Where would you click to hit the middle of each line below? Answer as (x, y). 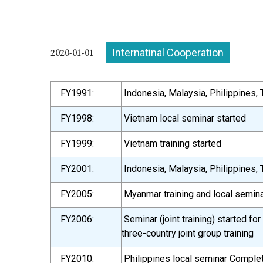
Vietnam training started (171, 144)
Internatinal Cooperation (168, 53)
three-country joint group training (188, 233)
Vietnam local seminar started (184, 118)
